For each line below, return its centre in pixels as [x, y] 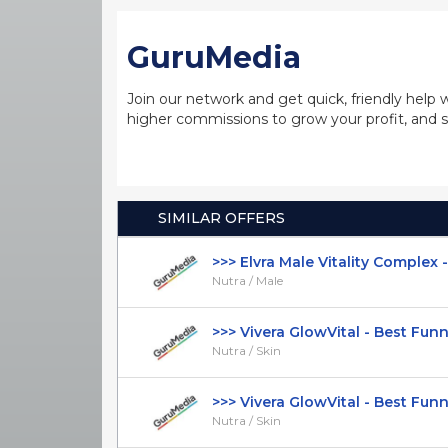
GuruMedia [214, 57]
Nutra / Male [247, 280]
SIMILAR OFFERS [221, 217]
